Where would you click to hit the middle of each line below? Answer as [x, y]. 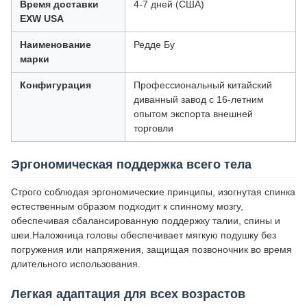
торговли [153, 128]
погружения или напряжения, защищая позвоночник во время [151, 249]
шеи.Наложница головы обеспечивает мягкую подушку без [144, 235]
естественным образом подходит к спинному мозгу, [127, 206]
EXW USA [42, 19]
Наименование [56, 45]
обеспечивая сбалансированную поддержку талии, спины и [146, 221]
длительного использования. [76, 264]
